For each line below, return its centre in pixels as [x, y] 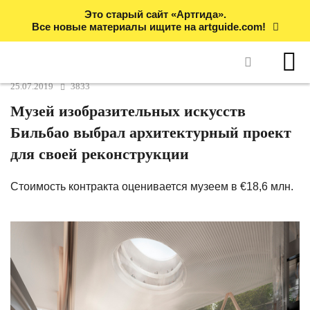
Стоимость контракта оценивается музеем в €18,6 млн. [152, 186]
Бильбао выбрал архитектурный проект [151, 133]
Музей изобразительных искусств [128, 111]
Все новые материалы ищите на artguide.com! [148, 27]
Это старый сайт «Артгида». [155, 14]
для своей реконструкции [100, 154]
